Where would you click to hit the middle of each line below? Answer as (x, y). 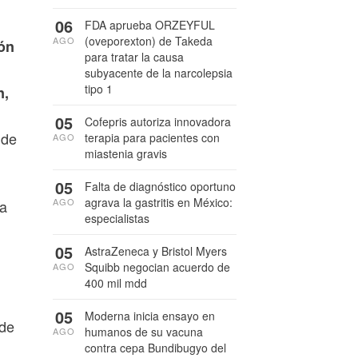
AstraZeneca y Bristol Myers (156, 251)
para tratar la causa (134, 57)
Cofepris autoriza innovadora (158, 121)
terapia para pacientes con (152, 137)
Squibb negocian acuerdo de (157, 267)
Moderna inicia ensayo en (150, 316)
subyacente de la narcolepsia (159, 73)
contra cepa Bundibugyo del (155, 348)
